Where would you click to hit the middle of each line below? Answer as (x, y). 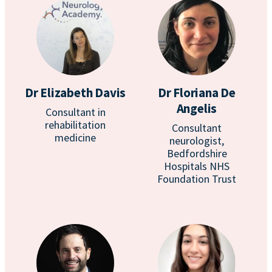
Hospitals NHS (197, 166)
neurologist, (197, 141)
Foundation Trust (197, 179)
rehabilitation (75, 125)
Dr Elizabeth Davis (75, 93)
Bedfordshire (197, 153)
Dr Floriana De (197, 93)
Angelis (197, 108)
